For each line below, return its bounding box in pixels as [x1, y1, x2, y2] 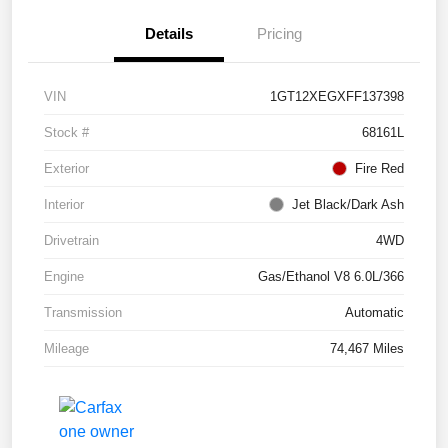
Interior [44, 197, 84, 213]
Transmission [44, 305, 122, 321]
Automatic [345, 305, 404, 321]
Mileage [44, 341, 89, 357]
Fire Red [355, 161, 404, 177]
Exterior [44, 161, 89, 177]
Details [145, 25, 193, 43]
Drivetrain [44, 233, 99, 249]
